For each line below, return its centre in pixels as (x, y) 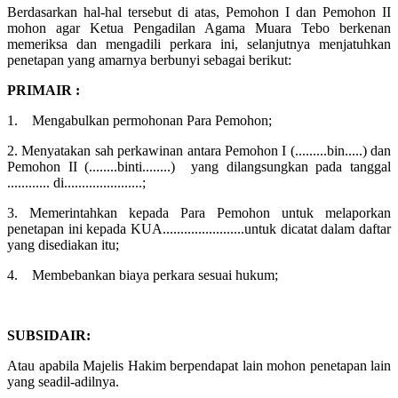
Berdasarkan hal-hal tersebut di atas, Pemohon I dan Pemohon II (199, 12)
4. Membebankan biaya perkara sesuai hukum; (143, 275)
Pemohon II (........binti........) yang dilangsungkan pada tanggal (199, 167)
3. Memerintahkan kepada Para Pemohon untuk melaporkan (199, 213)
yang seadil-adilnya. (63, 382)
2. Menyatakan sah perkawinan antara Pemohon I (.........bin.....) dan (199, 151)
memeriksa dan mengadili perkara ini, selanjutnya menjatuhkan (199, 44)
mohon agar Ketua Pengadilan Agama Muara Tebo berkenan (199, 28)
